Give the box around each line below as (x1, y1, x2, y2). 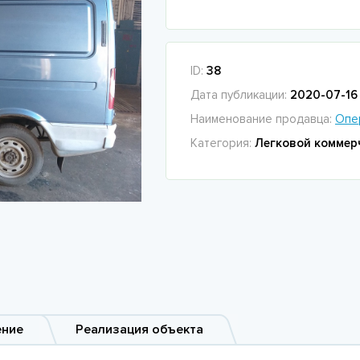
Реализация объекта (76, 321, 203, 338)
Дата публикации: (190, 88, 290, 103)
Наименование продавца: (190, 112, 335, 127)
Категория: (190, 136, 255, 151)
